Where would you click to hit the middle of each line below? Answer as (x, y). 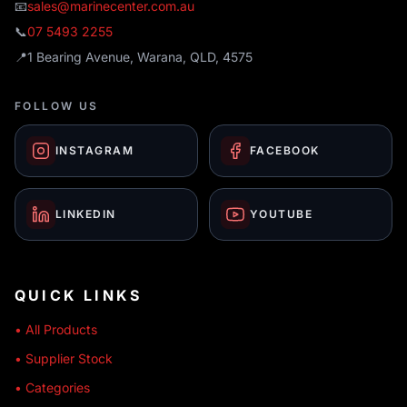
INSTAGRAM (94, 150)
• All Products (56, 329)
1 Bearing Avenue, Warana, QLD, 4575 (140, 57)
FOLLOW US (57, 106)
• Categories (52, 387)
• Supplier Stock (64, 358)
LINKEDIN (86, 214)
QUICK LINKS (79, 295)
